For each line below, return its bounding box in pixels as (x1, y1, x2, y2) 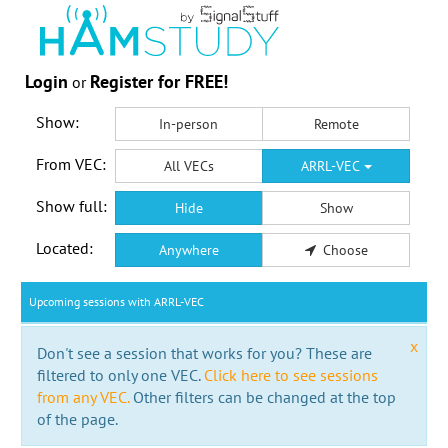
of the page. (36, 408, 118, 429)
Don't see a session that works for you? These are (36, 342, 372, 363)
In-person (159, 114, 219, 133)
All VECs (163, 156, 214, 175)
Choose (322, 240, 368, 259)
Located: (35, 237, 93, 258)
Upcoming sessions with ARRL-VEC (28, 293, 204, 309)
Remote (313, 114, 359, 133)
